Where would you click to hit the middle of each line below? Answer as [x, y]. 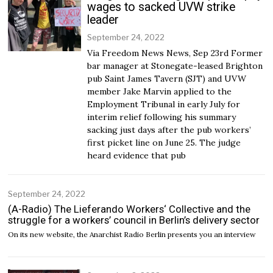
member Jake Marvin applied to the [160, 92]
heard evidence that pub [137, 156]
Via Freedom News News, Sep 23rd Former [175, 53]
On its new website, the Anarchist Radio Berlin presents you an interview [132, 234]
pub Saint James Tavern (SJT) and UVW [167, 79]
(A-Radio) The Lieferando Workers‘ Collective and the [129, 209]
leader [103, 20]
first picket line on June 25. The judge [164, 143]
